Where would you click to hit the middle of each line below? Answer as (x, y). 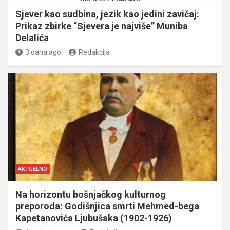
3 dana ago (43, 53)
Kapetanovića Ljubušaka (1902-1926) (94, 218)
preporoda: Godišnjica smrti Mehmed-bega (107, 206)
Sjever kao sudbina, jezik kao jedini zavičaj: (107, 14)
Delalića (32, 38)
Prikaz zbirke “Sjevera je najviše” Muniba (102, 26)
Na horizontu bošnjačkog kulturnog (91, 195)
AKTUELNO (33, 169)
